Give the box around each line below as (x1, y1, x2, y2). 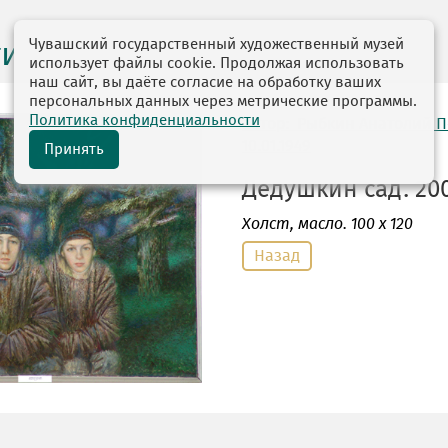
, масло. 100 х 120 (290, 216, 413, 232)
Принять (44, 142, 104, 157)
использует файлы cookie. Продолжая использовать (29, 56, 404, 71)
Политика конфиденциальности (29, 113, 260, 128)
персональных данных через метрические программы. (29, 94, 417, 109)
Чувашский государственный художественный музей (29, 37, 404, 52)
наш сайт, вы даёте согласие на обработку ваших (29, 75, 381, 90)
